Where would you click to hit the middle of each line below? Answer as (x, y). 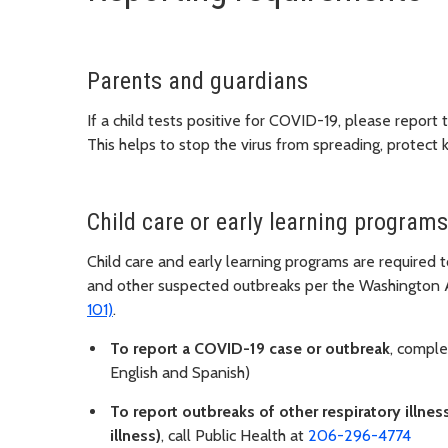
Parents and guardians (197, 81)
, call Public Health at (234, 436)
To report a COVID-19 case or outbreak (250, 349)
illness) (135, 436)
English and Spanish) (180, 373)
